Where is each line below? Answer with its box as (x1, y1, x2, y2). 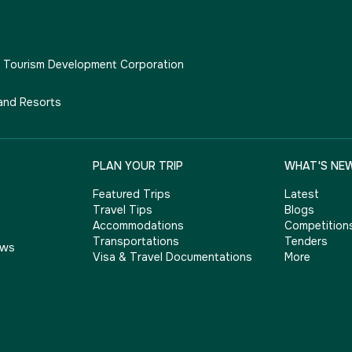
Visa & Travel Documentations (93, 250, 253, 264)
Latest (284, 187, 319, 201)
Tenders (284, 234, 328, 248)
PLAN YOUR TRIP (93, 159, 184, 173)
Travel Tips (93, 203, 153, 217)
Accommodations (93, 218, 185, 233)
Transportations (93, 234, 180, 248)
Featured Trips (93, 187, 171, 201)
